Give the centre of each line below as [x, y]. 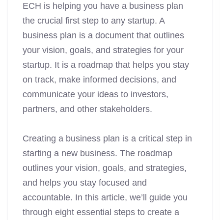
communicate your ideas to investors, [96, 95]
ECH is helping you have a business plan [103, 6]
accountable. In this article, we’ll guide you [105, 198]
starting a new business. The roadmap [97, 153]
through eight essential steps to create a [101, 212]
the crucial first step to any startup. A [94, 21]
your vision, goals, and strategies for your [103, 50]
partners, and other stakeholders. [87, 109]
